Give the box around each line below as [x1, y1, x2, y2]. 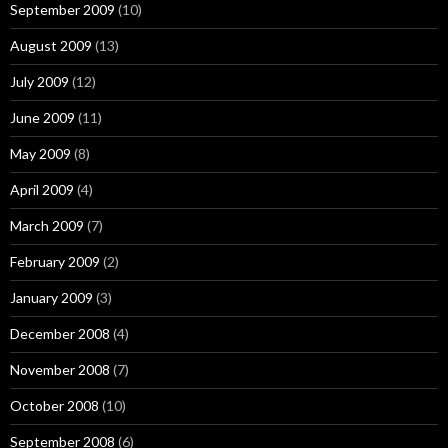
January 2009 [10, 289, 93, 306]
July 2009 [10, 73, 69, 90]
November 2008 [10, 361, 110, 378]
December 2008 [10, 325, 110, 342]
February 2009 [10, 253, 100, 270]
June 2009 [10, 109, 75, 126]
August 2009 [10, 37, 92, 54]
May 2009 [10, 145, 71, 162]
